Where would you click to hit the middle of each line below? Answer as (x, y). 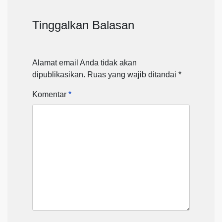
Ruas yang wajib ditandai (133, 74)
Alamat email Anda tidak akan (84, 62)
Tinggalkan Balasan (83, 25)
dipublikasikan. (59, 74)
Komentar (50, 94)
